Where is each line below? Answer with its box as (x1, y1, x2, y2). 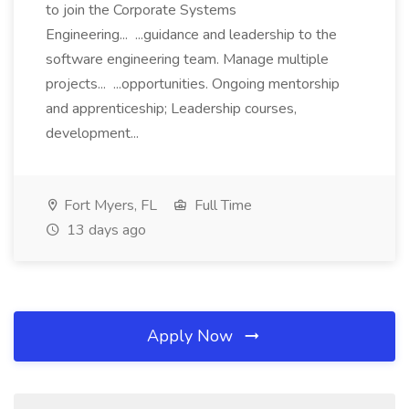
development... (46, 123, 142, 143)
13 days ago (63, 220, 146, 240)
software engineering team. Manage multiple (46, 49, 329, 69)
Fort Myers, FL (60, 195, 157, 215)
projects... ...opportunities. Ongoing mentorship (46, 74, 340, 94)
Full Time (191, 195, 252, 215)
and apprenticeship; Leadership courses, (46, 99, 297, 119)
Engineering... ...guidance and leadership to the (46, 25, 337, 45)
